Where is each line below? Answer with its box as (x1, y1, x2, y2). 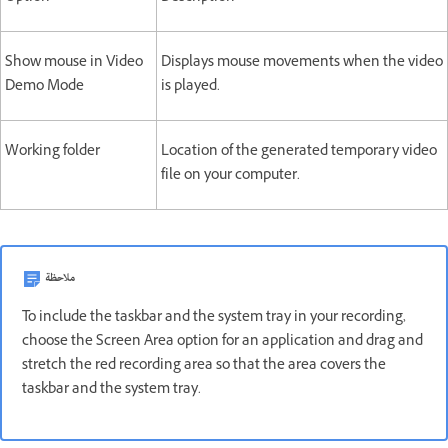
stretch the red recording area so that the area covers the (22, 354, 386, 378)
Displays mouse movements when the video (161, 51, 443, 75)
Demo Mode (5, 75, 84, 99)
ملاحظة (45, 266, 75, 290)
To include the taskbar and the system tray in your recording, (22, 306, 406, 330)
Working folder (5, 140, 100, 164)
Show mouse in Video (5, 51, 143, 75)
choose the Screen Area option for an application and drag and (22, 330, 423, 354)
